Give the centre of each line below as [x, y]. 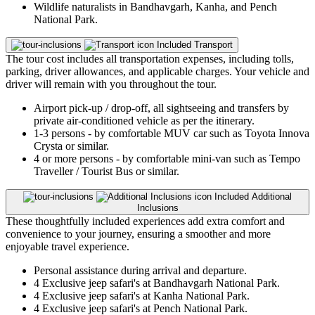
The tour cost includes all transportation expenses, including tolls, [150, 59]
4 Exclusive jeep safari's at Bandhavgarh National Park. [157, 283]
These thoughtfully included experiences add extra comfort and [145, 221]
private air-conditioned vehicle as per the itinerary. [144, 121]
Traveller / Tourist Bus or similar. [107, 172]
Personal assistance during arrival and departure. [140, 271]
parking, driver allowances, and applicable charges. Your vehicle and [157, 72]
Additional [272, 197]
